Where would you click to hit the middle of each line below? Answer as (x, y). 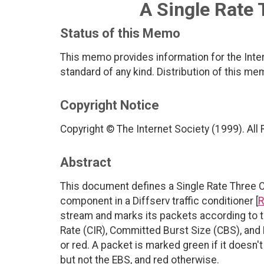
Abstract (86, 163)
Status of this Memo (120, 34)
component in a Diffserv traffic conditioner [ (159, 201)
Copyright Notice (110, 105)
